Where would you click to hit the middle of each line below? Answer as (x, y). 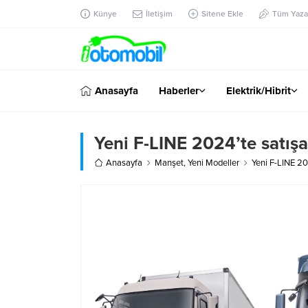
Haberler (179, 90)
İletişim (159, 14)
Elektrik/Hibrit (258, 90)
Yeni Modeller (213, 163)
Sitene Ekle (222, 14)
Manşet (169, 163)
